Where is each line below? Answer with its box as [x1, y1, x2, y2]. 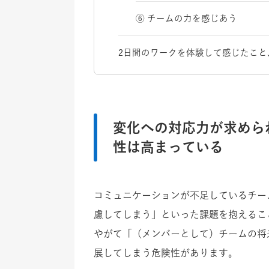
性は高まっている [113, 140, 223, 154]
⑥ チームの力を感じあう [136, 14, 238, 23]
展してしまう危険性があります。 [94, 248, 238, 258]
